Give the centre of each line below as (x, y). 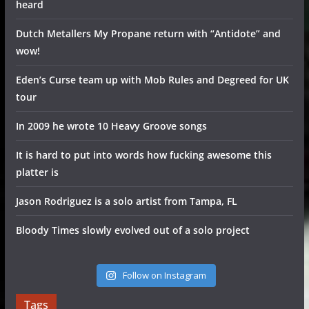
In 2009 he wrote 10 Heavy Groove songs (111, 126)
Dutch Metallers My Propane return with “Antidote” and (148, 33)
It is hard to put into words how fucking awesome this (143, 155)
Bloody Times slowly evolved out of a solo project (132, 230)
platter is (37, 172)
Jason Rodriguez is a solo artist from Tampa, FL (126, 201)
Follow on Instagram (164, 275)
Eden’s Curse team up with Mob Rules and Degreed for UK (152, 80)
